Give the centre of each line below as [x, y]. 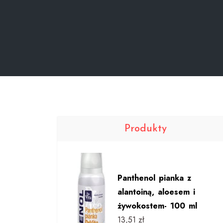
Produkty [145, 129]
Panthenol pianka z [154, 178]
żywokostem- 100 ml [157, 206]
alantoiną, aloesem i [156, 192]
